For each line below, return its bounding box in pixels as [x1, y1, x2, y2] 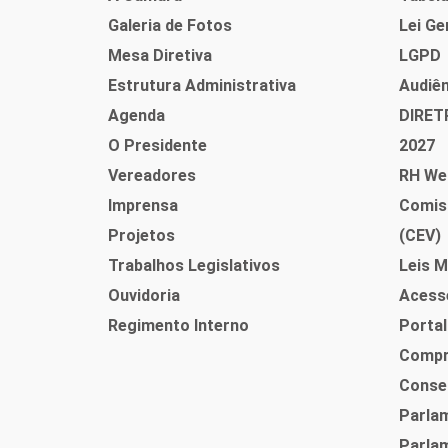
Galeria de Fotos [107, 15, 232, 35]
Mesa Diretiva [107, 45, 212, 65]
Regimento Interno [107, 315, 249, 335]
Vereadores [107, 165, 196, 185]
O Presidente [107, 135, 207, 155]
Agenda [107, 105, 165, 125]
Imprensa [107, 195, 178, 215]
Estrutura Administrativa [107, 75, 296, 95]
